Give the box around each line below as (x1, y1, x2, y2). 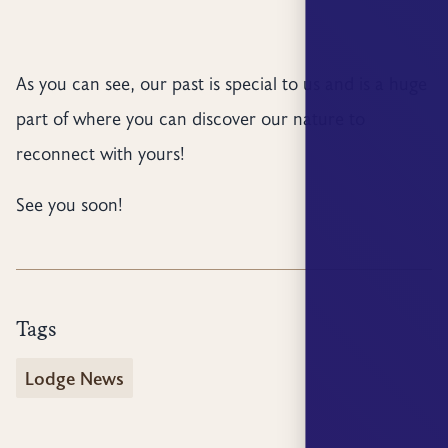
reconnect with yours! (15, 140, 190, 165)
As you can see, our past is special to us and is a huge (15, 70, 427, 95)
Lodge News (24, 365, 124, 390)
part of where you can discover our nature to (15, 105, 365, 130)
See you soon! (15, 191, 123, 216)
